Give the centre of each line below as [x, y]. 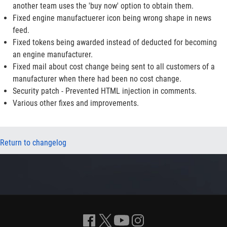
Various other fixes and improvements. [76, 103]
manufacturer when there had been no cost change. [97, 79]
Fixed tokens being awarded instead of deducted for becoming [115, 42]
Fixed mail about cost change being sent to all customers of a [114, 67]
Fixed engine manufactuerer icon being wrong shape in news [112, 18]
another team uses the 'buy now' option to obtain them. [103, 6]
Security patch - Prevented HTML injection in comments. [105, 91]
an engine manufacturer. [53, 54]
